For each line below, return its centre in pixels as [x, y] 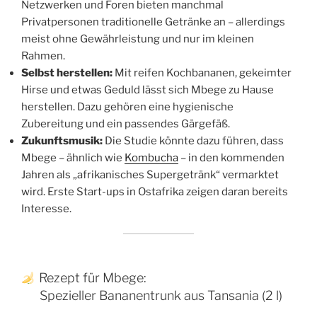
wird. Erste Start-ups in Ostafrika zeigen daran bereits [155, 192]
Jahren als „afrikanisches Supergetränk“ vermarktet [150, 175]
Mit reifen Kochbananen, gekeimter [202, 73]
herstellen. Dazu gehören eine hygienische [127, 107]
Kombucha [151, 158]
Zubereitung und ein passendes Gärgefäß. [126, 124]
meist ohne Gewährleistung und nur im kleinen [138, 39]
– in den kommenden [231, 158]
